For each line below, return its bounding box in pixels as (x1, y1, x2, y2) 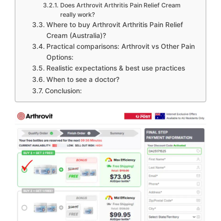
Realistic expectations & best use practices (46, 64, 185, 72)
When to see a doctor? (46, 75, 119, 83)
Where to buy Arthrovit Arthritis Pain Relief (46, 21, 183, 29)
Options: (46, 53, 74, 61)
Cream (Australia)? (46, 32, 106, 39)
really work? (60, 11, 95, 18)
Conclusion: (44, 87, 82, 95)
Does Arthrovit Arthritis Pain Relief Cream (60, 1, 181, 9)
